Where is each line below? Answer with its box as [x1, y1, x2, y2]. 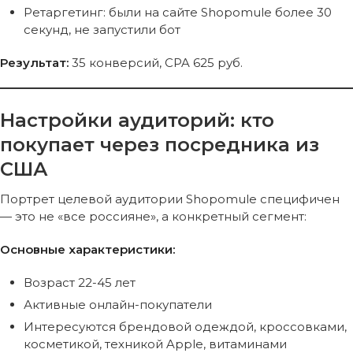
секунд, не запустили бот [24, 21, 180, 37]
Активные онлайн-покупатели [24, 296, 212, 312]
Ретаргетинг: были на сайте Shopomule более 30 [24, 4, 332, 20]
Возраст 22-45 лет [24, 274, 136, 290]
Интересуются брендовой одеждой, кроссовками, [24, 318, 347, 334]
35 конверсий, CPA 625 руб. [69, 54, 243, 70]
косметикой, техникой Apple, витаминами [24, 336, 287, 351]
